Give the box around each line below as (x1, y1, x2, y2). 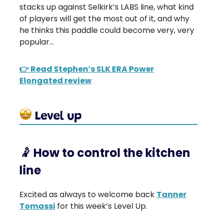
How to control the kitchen (31, 144, 190, 161)
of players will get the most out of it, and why (19, 13, 189, 24)
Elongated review (19, 75, 92, 86)
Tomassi (19, 200, 55, 212)
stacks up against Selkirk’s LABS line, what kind (19, 1, 194, 13)
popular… (19, 36, 54, 47)
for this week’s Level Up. (55, 200, 147, 212)
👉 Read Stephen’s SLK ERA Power (19, 63, 154, 75)
